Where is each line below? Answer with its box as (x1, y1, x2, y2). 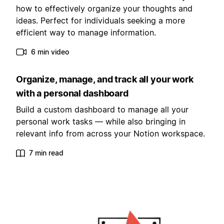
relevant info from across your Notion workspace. (16, 128, 205, 139)
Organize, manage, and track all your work (16, 74, 193, 85)
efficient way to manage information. (16, 27, 156, 38)
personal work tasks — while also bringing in (16, 116, 185, 127)
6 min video (31, 47, 69, 56)
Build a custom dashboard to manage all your (16, 104, 188, 115)
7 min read (29, 148, 63, 157)
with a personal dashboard (16, 88, 128, 99)
